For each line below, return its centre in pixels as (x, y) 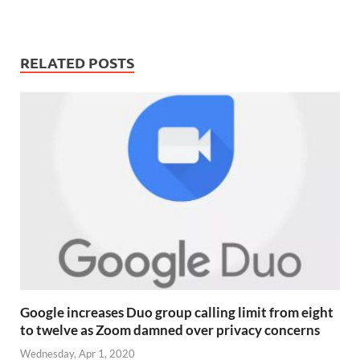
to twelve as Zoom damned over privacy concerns (170, 330)
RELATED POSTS (77, 63)
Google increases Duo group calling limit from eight (177, 313)
